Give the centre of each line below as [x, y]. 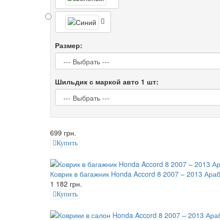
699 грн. [63, 132]
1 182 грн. [66, 183]
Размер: [69, 45]
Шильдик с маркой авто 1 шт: [107, 81]
